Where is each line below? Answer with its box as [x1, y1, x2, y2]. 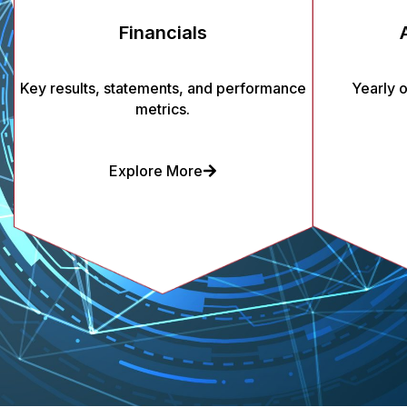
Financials [118, 22, 207, 44]
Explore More [108, 162, 203, 180]
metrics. [135, 100, 191, 118]
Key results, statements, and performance [19, 79, 306, 97]
